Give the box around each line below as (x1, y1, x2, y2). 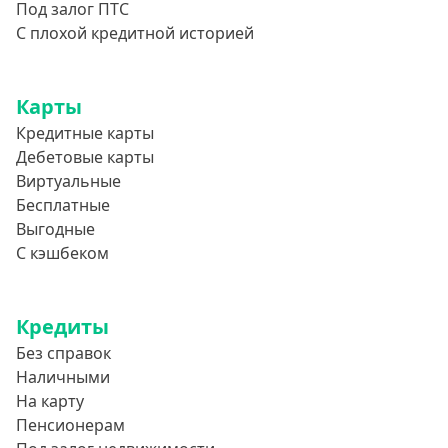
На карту (16, 390, 84, 412)
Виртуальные (16, 170, 121, 192)
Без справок (16, 342, 111, 364)
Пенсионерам (16, 414, 125, 436)
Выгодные (16, 218, 95, 240)
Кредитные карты (16, 122, 154, 144)
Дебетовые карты (16, 146, 154, 168)
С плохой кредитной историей (16, 22, 254, 44)
